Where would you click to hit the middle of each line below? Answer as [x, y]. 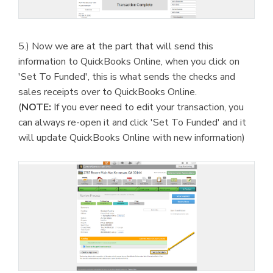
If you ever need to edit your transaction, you [147, 108]
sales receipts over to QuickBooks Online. [108, 92]
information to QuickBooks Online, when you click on [129, 62]
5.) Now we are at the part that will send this [116, 47]
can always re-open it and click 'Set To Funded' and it [132, 123]
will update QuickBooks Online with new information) [132, 138]
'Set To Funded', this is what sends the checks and [127, 77]
